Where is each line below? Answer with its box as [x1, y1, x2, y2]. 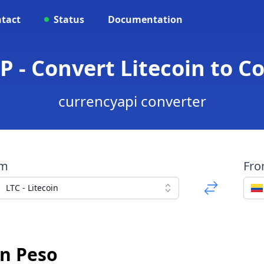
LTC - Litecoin [5, 182, 58, 193]
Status [54, 13, 84, 26]
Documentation [108, 13, 183, 26]
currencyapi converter [58, 91, 206, 111]
